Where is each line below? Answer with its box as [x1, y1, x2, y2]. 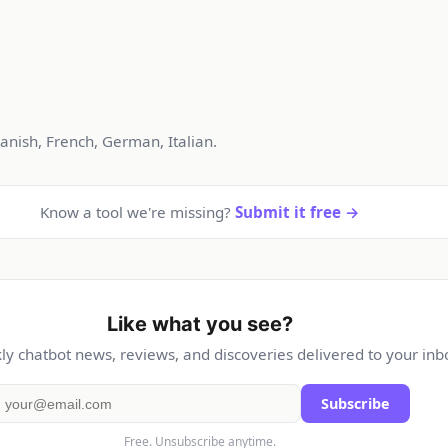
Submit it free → [235, 202, 360, 223]
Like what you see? [107, 312, 293, 337]
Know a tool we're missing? [40, 202, 235, 223]
